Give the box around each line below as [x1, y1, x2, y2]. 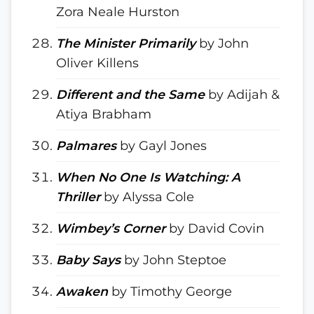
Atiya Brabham [56, 107, 151, 121]
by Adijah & [205, 87, 280, 102]
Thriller [56, 189, 100, 204]
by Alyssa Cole [100, 189, 194, 204]
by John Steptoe [121, 252, 226, 267]
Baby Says [56, 252, 121, 267]
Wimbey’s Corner [56, 221, 165, 235]
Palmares [56, 138, 116, 153]
